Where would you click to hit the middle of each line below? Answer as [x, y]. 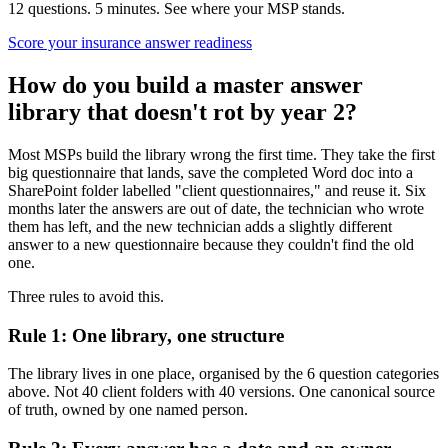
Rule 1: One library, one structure [146, 335]
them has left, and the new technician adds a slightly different [200, 226]
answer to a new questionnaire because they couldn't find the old [211, 244]
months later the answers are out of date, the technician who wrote [216, 208]
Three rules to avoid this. [86, 296]
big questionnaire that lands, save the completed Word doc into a [210, 172]
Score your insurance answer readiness [130, 43]
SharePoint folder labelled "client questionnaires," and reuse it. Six [217, 190]
